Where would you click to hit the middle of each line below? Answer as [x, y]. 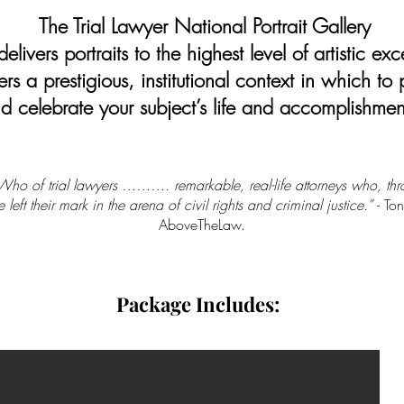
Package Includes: [198, 304]
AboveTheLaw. [202, 225]
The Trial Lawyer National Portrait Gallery [202, 26]
